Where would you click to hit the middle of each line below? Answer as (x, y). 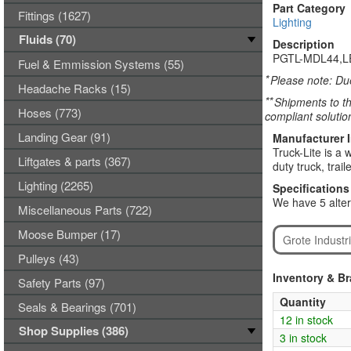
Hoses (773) (50, 112)
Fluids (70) (47, 39)
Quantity (302, 302)
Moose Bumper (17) (69, 234)
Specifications (311, 188)
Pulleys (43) (49, 258)
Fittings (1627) (54, 15)
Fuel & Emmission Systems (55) (101, 64)
